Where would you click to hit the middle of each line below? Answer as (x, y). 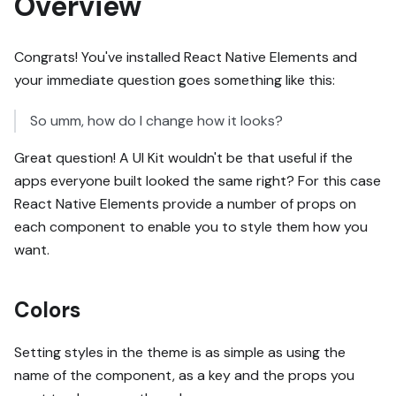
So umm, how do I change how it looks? (156, 120)
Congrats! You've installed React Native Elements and (186, 57)
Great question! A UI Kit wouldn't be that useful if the (183, 157)
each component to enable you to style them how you (191, 226)
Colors (47, 309)
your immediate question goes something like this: (175, 80)
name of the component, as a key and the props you (184, 375)
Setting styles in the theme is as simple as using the (180, 352)
